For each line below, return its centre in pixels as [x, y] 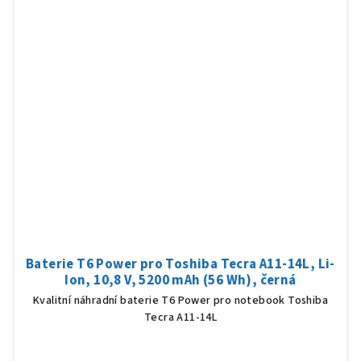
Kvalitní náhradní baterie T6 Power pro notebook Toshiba [180, 301]
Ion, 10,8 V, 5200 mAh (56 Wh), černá [180, 281]
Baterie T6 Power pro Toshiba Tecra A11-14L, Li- [180, 265]
